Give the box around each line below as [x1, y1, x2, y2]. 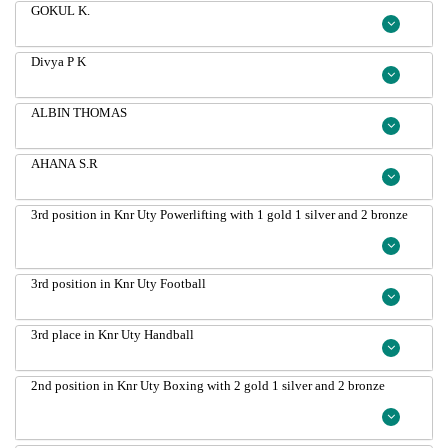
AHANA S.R [31, 156, 98, 171]
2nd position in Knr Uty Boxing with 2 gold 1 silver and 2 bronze [31, 378, 385, 393]
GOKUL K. [31, 3, 90, 18]
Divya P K [31, 54, 86, 69]
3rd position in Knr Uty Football [31, 276, 206, 291]
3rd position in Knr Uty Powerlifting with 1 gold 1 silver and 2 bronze [52, 207, 408, 222]
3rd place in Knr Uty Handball [31, 327, 194, 342]
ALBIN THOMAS [73, 105, 127, 120]
